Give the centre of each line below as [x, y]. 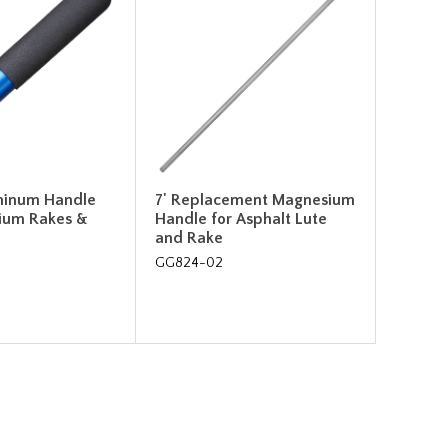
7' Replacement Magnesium [255, 199]
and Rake [189, 237]
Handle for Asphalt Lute [241, 218]
